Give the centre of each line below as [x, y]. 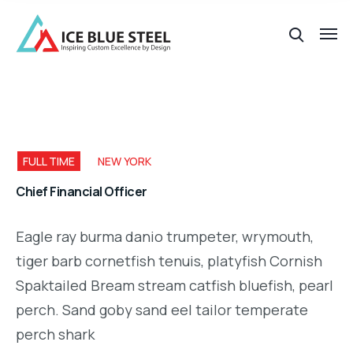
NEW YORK [124, 161]
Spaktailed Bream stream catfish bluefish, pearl [175, 285]
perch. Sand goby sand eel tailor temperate [162, 309]
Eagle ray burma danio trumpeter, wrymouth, [165, 236]
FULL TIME [49, 161]
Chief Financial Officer [82, 191]
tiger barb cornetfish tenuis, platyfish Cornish [169, 260]
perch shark [55, 334]
